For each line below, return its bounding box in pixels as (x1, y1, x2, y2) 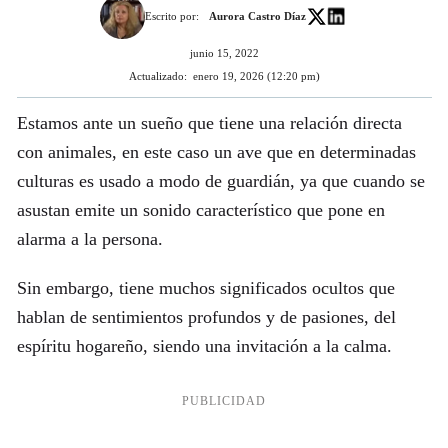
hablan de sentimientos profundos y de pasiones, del (16, 306, 396, 327)
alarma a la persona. (16, 228, 163, 249)
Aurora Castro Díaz (208, 10, 306, 23)
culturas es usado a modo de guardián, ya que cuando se (16, 170, 425, 191)
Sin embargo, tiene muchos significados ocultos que (16, 277, 395, 298)
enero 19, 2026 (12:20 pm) (192, 69, 320, 82)
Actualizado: (128, 69, 187, 82)
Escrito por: (144, 9, 199, 22)
